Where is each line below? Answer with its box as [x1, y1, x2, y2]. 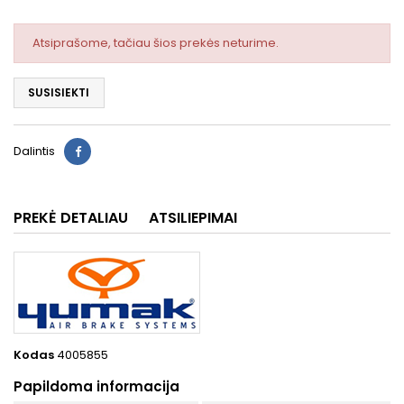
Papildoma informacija [14, 376, 179, 396]
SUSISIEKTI [28, 84, 89, 100]
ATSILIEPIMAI [149, 207, 237, 228]
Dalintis [14, 142, 55, 160]
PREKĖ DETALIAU [14, 207, 128, 228]
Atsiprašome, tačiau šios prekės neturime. [32, 33, 279, 51]
